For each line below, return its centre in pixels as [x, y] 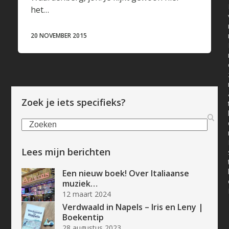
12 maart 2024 [87, 194]
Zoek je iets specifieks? [74, 102]
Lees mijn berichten [66, 152]
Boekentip [83, 217]
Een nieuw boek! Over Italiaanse [126, 174]
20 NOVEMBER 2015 [59, 36]
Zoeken [36, 124]
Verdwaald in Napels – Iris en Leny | [133, 207]
